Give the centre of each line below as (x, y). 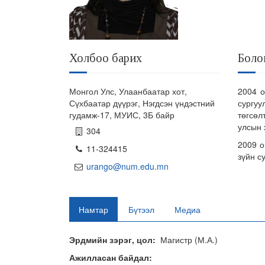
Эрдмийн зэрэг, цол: (115, 240)
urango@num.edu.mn (127, 167)
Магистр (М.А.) (189, 240)
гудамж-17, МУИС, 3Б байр (122, 115)
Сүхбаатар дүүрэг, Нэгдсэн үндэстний (142, 103)
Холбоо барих (106, 58)
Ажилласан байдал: (111, 258)
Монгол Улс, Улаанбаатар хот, (128, 91)
